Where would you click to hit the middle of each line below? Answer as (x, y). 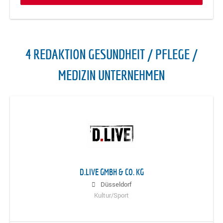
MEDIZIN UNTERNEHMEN (111, 75)
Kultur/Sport (111, 196)
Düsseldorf (116, 185)
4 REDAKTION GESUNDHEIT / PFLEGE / (111, 54)
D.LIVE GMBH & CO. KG (111, 172)
